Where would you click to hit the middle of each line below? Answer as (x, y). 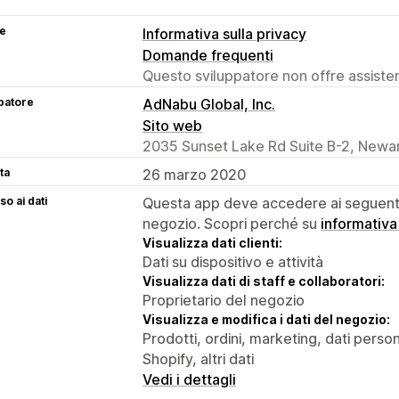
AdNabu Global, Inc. (209, 104)
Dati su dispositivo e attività (233, 261)
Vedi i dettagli (189, 379)
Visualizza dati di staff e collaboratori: (264, 281)
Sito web (172, 125)
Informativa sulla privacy (224, 33)
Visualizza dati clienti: (212, 242)
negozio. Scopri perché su (232, 223)
